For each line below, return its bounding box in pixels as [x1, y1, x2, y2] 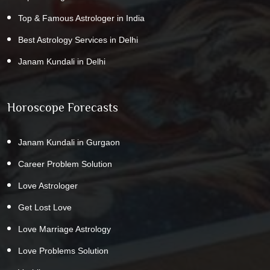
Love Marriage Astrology [18, 224, 111, 234]
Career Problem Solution [18, 159, 112, 169]
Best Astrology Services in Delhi [18, 34, 138, 45]
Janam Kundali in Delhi [18, 56, 105, 66]
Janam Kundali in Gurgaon [18, 137, 120, 147]
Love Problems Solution [18, 245, 108, 256]
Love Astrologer [18, 180, 78, 190]
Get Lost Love [18, 202, 72, 212]
